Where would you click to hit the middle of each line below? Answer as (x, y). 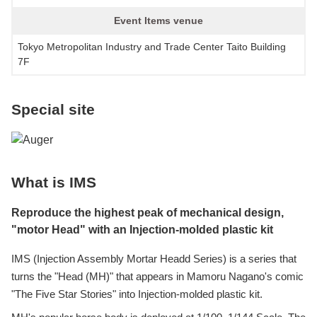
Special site (53, 110)
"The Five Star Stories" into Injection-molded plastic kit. (137, 294)
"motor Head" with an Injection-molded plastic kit (142, 230)
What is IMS (54, 183)
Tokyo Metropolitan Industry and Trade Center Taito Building (152, 47)
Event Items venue (158, 21)
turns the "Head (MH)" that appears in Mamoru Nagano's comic (157, 277)
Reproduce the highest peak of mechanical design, (148, 213)
